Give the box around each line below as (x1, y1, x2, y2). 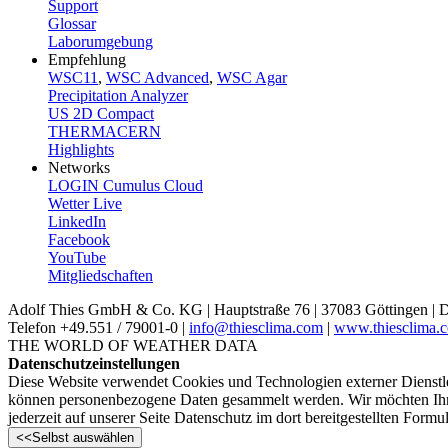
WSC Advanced (106, 68, 209, 86)
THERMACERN (48, 122, 161, 140)
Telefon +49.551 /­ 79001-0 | (8, 318, 189, 336)
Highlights (48, 140, 114, 158)
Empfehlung (48, 50, 126, 68)
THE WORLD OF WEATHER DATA (8, 336, 258, 354)
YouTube (48, 248, 106, 266)
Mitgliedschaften (48, 266, 153, 284)
